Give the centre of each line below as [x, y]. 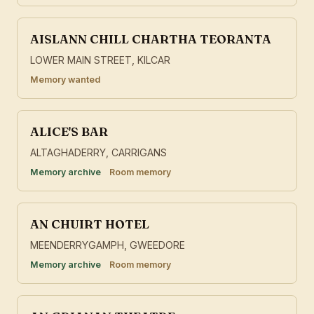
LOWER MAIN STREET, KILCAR [100, 60]
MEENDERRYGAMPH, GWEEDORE [108, 245]
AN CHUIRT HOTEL [90, 224]
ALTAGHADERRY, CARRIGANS [98, 153]
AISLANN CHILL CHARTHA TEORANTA [151, 39]
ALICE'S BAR [69, 132]
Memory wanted [65, 80]
